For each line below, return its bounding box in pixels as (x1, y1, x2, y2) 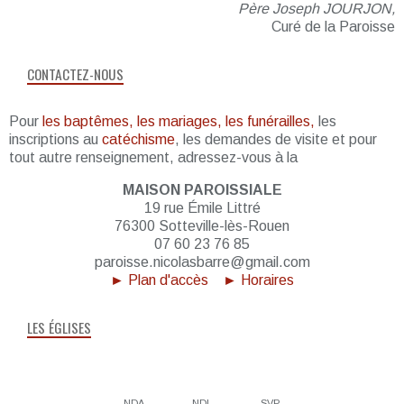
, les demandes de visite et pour (175, 132, 377, 148)
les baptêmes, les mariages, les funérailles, (42, 114, 315, 130)
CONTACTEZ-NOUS (27, 62, 124, 84)
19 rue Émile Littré (143, 200, 261, 216)
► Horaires (223, 272, 294, 289)
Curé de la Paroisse (271, 19, 395, 35)
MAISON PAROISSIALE (122, 182, 282, 198)
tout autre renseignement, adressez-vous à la (9, 150, 298, 166)
